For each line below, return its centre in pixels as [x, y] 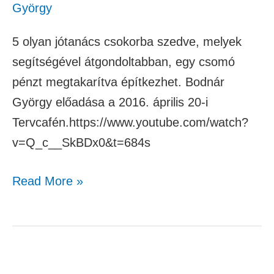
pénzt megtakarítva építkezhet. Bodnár [118, 82]
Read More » [48, 181]
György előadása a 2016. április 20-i [110, 102]
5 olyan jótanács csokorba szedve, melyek [127, 42]
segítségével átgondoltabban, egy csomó [124, 62]
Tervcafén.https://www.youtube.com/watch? [130, 123]
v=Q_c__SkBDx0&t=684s [81, 143]
